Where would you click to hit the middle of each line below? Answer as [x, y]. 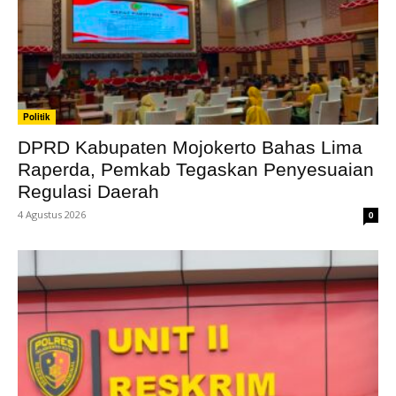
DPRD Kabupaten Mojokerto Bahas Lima [190, 147]
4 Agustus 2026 [52, 214]
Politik [37, 116]
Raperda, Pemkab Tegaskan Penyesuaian [196, 169]
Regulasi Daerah [88, 191]
